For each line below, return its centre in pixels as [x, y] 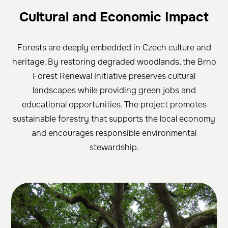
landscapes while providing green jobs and [114, 91]
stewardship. [114, 148]
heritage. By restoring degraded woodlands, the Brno [114, 62]
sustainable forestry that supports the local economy [114, 119]
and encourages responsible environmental [114, 133]
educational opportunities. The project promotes [114, 105]
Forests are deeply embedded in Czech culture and [114, 48]
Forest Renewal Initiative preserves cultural [114, 76]
